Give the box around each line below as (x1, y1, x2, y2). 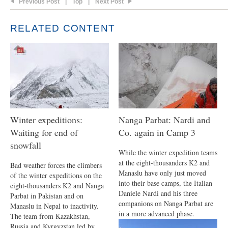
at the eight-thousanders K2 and (119, 158, 210, 167)
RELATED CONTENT (10, 23, 115, 34)
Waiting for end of (10, 126, 78, 138)
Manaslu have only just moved (119, 168, 206, 178)
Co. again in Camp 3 (119, 126, 195, 138)
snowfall (10, 139, 41, 151)
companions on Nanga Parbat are (119, 198, 213, 208)
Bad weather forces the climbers (10, 160, 102, 170)
